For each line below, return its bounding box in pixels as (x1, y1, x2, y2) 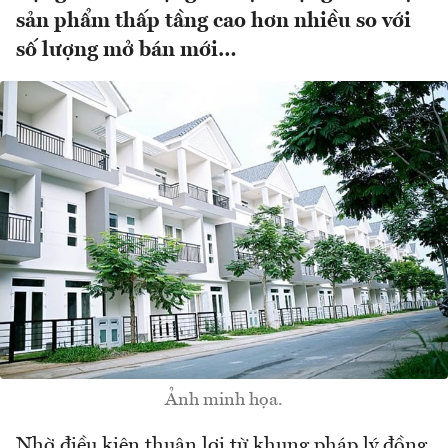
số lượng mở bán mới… (16, 40, 237, 62)
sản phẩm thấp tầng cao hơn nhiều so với (16, 11, 411, 33)
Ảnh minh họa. (165, 391, 283, 410)
